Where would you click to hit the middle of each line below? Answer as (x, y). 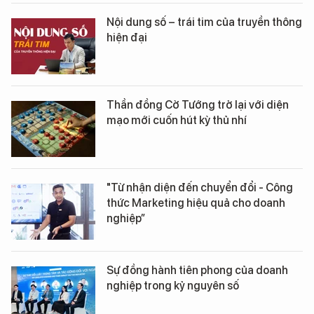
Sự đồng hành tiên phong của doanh (197, 271)
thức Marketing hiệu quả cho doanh (196, 203)
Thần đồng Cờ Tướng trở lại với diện (198, 105)
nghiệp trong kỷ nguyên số (173, 286)
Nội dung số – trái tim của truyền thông (204, 22)
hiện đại (127, 38)
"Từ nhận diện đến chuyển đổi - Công (200, 188)
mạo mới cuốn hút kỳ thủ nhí (177, 121)
